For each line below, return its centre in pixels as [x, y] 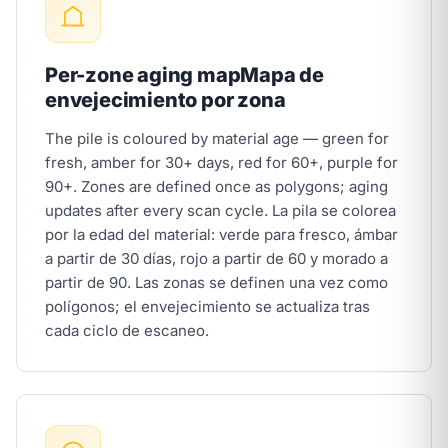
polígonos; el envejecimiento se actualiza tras [207, 306]
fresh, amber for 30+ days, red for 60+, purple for [221, 162]
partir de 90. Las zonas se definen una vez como [216, 282]
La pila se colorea [334, 210]
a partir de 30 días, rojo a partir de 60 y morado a [216, 258]
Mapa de [282, 75]
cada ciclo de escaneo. [127, 330]
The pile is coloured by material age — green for [217, 138]
